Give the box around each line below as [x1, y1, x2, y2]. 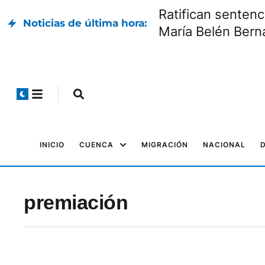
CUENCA [79, 140, 114, 149]
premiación [24, 191, 128, 214]
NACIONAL [203, 140, 245, 149]
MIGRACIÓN [141, 140, 188, 149]
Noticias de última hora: [23, 17, 147, 29]
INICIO [40, 140, 64, 149]
